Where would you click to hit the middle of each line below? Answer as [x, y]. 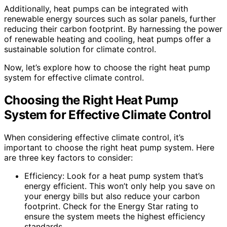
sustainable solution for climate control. [80, 49]
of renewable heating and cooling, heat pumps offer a [107, 39]
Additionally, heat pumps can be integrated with [96, 9]
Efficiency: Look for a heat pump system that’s [114, 176]
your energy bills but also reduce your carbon [112, 196]
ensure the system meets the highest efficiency [115, 217]
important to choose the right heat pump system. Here [109, 148]
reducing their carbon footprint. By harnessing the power [113, 29]
